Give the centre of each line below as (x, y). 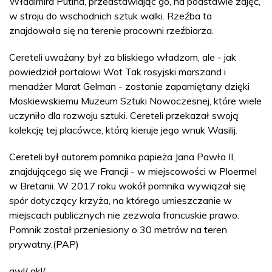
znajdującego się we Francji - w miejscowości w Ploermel (133, 171)
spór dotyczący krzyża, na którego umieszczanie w (121, 200)
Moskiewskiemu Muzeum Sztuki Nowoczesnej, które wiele (135, 100)
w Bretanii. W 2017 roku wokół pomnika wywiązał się (127, 185)
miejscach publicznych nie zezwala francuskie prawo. (124, 215)
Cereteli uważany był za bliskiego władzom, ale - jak (123, 57)
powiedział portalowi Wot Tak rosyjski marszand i (117, 71)
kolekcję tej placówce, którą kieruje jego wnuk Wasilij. (123, 130)
